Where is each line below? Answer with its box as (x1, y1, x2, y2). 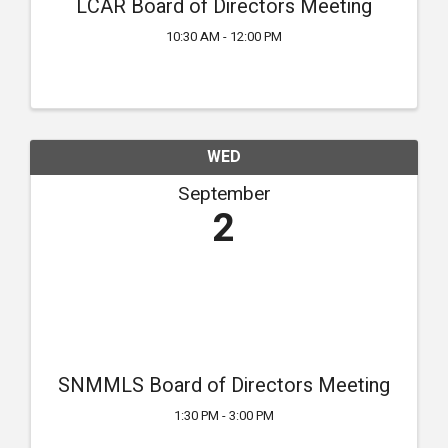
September (177, 180, 271, 209)
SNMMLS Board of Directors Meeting (58, 371, 390, 401)
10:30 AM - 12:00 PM (166, 28, 282, 47)
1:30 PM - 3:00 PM (174, 407, 274, 426)
